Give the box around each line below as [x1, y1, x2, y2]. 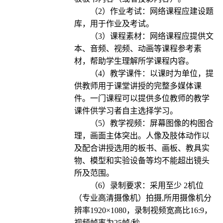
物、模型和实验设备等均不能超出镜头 [74, 156, 210, 165]
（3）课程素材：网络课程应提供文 [90, 32, 214, 41]
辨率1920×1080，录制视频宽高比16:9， [74, 206, 212, 215]
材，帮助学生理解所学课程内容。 [74, 57, 194, 66]
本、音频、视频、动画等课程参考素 [74, 44, 202, 53]
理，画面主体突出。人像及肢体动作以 [74, 131, 210, 140]
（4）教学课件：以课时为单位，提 [90, 69, 214, 78]
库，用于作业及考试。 [74, 19, 154, 28]
